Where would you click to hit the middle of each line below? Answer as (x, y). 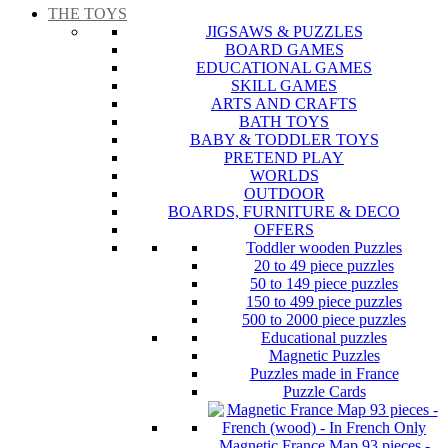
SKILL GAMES (284, 86)
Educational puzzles (324, 338)
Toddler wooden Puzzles (324, 248)
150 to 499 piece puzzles (324, 302)
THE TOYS (87, 14)
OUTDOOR (284, 194)
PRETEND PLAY (284, 158)
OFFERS (284, 230)
